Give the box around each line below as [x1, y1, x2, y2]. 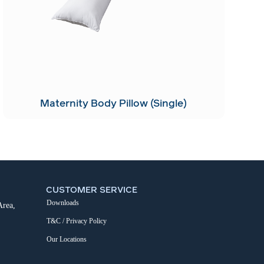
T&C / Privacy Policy [47, 217, 107, 226]
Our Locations [47, 235, 87, 244]
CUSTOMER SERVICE [46, 183, 138, 196]
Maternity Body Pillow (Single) [40, 96, 187, 111]
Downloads [47, 199, 80, 207]
